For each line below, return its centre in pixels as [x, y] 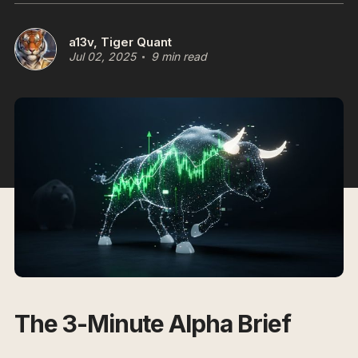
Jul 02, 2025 [102, 56]
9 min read [179, 56]
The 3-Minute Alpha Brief [153, 323]
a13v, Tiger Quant [120, 42]
